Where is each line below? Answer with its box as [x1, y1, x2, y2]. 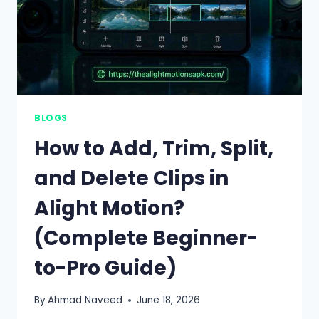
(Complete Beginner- [34, 224, 258, 252]
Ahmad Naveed [48, 293, 123, 308]
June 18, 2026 [137, 293, 201, 308]
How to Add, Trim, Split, [34, 134, 273, 162]
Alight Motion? [34, 194, 184, 222]
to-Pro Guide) [34, 253, 177, 282]
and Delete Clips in [34, 164, 229, 192]
